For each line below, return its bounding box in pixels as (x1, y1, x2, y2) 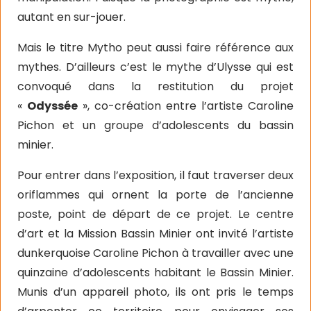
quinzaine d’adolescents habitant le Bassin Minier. (17, 264, 294, 280)
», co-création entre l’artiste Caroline (78, 97, 294, 114)
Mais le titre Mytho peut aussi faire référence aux (17, 39, 294, 56)
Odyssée (27, 97, 78, 114)
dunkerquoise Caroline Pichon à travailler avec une (17, 244, 294, 261)
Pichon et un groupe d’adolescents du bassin (17, 117, 294, 133)
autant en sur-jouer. (17, 8, 126, 25)
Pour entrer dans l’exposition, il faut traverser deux (17, 167, 294, 183)
